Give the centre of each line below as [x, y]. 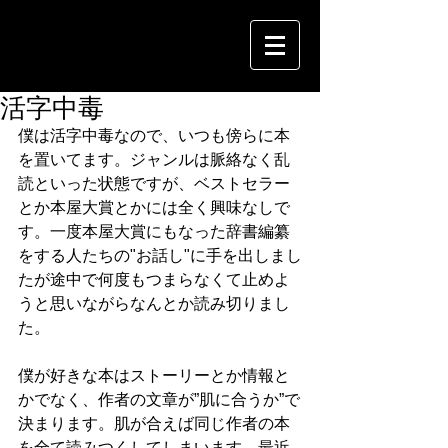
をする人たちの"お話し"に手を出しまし [160, 255]
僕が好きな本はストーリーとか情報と [154, 375]
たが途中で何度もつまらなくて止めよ [154, 279]
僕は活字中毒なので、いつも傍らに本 [154, 135]
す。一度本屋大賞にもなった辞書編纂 [154, 231]
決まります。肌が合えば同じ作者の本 [154, 423]
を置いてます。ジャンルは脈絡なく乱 [154, 159]
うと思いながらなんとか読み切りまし [154, 303]
